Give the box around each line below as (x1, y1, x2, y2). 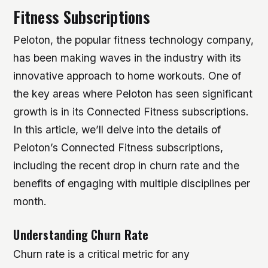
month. (13, 195, 47, 208)
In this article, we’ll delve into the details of (13, 123, 221, 136)
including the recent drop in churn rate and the (13, 159, 240, 172)
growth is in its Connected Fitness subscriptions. (13, 105, 249, 118)
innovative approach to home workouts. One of (13, 69, 242, 83)
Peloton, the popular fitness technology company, (13, 33, 254, 47)
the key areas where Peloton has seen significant (13, 87, 253, 100)
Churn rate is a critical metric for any (13, 247, 190, 260)
